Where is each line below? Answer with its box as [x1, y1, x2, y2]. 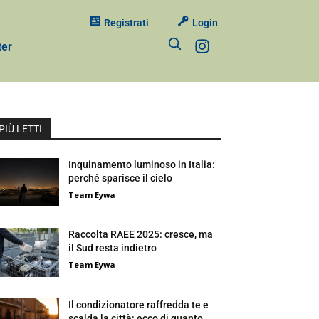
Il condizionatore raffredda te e [68, 298, 209, 310]
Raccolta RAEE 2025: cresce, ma [68, 229, 214, 241]
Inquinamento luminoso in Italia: [68, 159, 216, 171]
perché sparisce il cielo [68, 172, 173, 184]
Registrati [103, 17, 149, 28]
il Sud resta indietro [68, 242, 157, 254]
